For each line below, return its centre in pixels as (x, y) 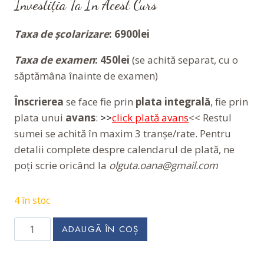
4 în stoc (32, 200)
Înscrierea (39, 101)
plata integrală (173, 101)
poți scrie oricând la (60, 165)
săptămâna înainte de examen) (86, 75)
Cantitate (35, 225)
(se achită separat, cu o (184, 60)
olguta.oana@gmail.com (162, 165)
